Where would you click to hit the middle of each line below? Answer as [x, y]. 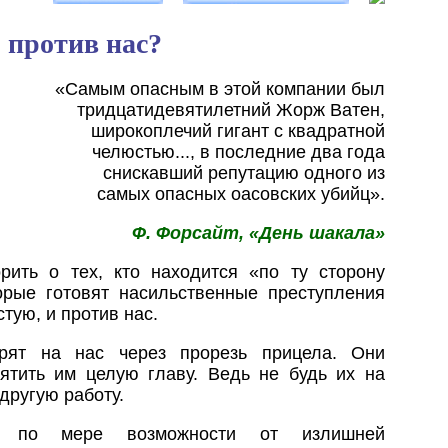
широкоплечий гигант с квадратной [238, 130]
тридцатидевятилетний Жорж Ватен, [231, 109]
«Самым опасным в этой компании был [220, 88]
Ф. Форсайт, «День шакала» [258, 232]
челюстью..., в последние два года [238, 151]
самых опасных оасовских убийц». [241, 193]
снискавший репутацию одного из [244, 172]
